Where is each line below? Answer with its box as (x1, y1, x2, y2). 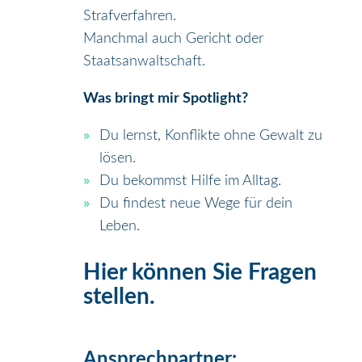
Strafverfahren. (83, 9, 177, 24)
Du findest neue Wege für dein (99, 196, 293, 212)
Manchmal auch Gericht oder (83, 32, 264, 47)
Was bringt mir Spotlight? (83, 91, 249, 107)
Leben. (99, 219, 141, 234)
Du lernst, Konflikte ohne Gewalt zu (99, 128, 323, 144)
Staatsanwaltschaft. (83, 54, 206, 69)
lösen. (99, 151, 137, 166)
